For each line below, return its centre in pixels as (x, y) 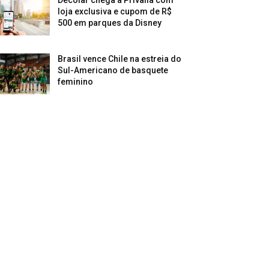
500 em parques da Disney (110, 23)
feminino (76, 82)
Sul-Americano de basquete (113, 71)
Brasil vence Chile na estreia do (120, 59)
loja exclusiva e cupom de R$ (115, 12)
